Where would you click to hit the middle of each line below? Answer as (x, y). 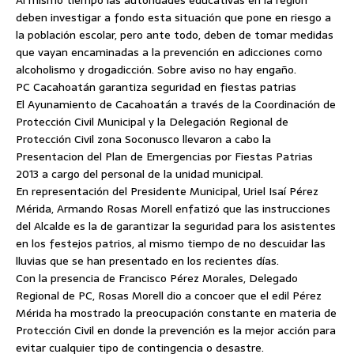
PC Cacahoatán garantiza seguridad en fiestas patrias (156, 87)
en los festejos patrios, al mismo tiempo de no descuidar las (171, 243)
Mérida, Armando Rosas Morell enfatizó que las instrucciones (173, 209)
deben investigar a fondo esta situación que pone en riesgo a (173, 17)
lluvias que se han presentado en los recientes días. (147, 261)
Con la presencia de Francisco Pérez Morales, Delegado (157, 278)
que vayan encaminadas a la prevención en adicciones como (169, 52)
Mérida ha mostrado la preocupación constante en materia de (176, 313)
